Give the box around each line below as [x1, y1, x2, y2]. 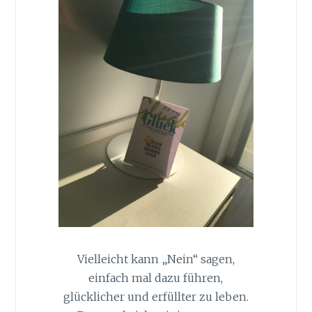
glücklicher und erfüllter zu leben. [63, 290, 249, 304]
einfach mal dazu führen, [88, 271, 224, 286]
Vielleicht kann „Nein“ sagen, [77, 252, 235, 267]
